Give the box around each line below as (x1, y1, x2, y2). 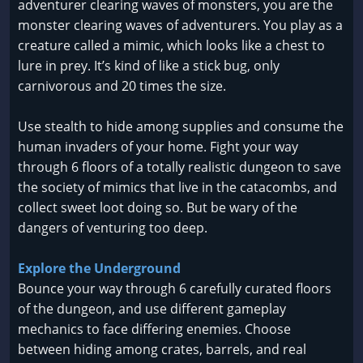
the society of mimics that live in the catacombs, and (18, 178, 337, 197)
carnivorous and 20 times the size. (18, 77, 226, 96)
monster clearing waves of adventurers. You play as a (18, 16, 343, 35)
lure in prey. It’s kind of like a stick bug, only (18, 57, 280, 75)
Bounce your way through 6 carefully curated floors (18, 280, 331, 298)
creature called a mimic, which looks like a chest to (18, 36, 325, 55)
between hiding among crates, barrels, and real (18, 340, 306, 359)
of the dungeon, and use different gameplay (18, 300, 286, 318)
